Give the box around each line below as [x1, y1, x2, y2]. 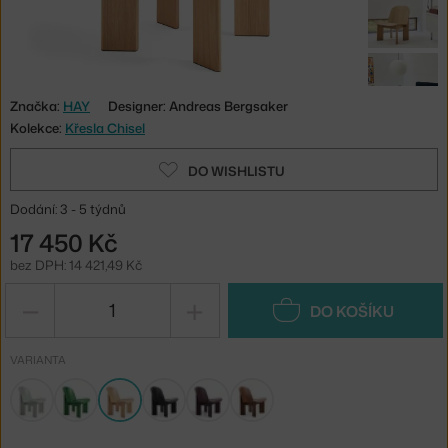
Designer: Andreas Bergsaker [108, 96, 288, 115]
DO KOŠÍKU [309, 300, 394, 322]
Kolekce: [10, 118, 65, 137]
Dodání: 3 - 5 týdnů [10, 199, 126, 218]
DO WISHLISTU [187, 161, 285, 180]
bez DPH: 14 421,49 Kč [10, 255, 142, 274]
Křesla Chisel [65, 118, 145, 137]
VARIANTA [10, 351, 66, 368]
